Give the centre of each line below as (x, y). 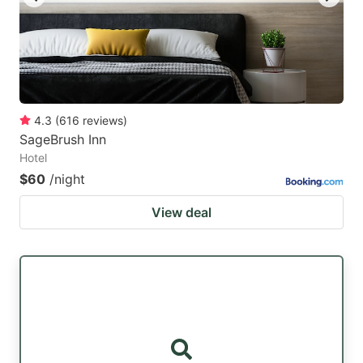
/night (67, 179)
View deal (181, 212)
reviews (103, 120)
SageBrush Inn (63, 139)
